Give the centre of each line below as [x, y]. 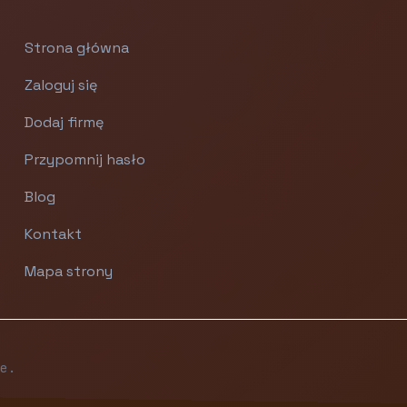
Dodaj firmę [65, 122]
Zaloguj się [61, 85]
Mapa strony [69, 271]
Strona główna [77, 48]
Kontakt [54, 234]
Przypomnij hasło [85, 159]
